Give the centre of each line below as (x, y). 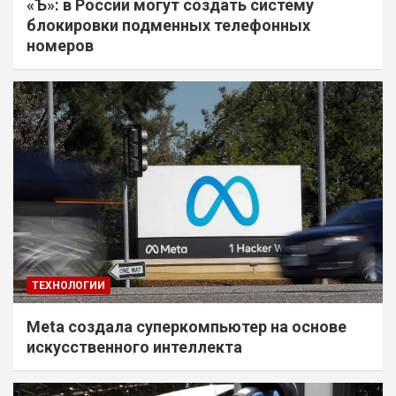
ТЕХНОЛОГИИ (69, 285)
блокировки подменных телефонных (168, 26)
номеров (60, 46)
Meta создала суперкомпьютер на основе (187, 326)
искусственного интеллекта (134, 346)
